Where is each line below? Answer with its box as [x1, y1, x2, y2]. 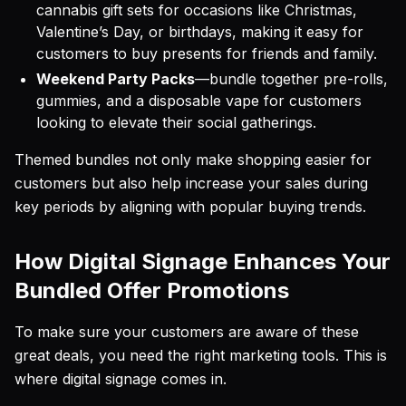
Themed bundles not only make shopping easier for [14, 150, 372, 169]
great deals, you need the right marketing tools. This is [14, 346, 387, 364]
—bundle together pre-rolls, [195, 70, 388, 88]
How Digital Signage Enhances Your [14, 248, 391, 275]
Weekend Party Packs [36, 70, 195, 88]
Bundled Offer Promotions [14, 277, 289, 304]
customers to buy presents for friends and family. [36, 44, 377, 63]
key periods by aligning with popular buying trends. [14, 198, 366, 216]
